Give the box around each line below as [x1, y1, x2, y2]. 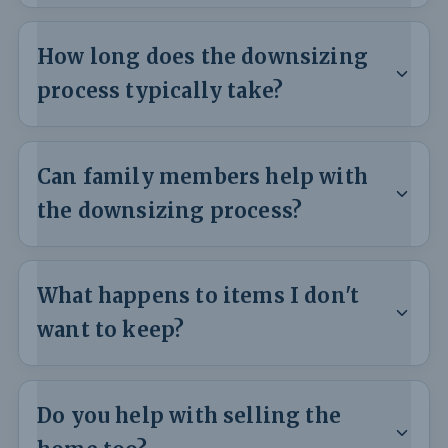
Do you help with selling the [37, 402, 342, 429]
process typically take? [37, 78, 284, 105]
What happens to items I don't [37, 283, 360, 310]
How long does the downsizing [37, 44, 369, 71]
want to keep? [37, 317, 185, 344]
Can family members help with [37, 163, 369, 190]
